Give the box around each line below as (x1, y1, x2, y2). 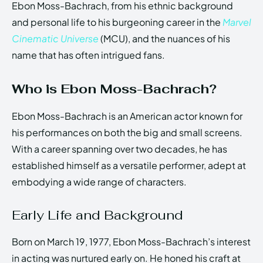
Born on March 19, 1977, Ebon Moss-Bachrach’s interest (12, 235, 251, 248)
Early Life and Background (12, 207, 183, 224)
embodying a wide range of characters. (12, 176, 187, 188)
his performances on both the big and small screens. (12, 126, 242, 139)
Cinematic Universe (12, 32, 99, 45)
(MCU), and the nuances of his (99, 32, 230, 45)
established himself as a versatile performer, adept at (12, 159, 246, 172)
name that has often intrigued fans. (12, 49, 165, 62)
